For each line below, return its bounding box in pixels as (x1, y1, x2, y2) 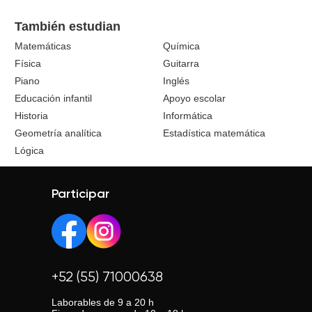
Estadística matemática (163, 127, 265, 139)
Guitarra (163, 58, 199, 69)
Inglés (163, 75, 189, 86)
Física (15, 58, 42, 69)
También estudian (15, 19, 121, 33)
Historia (15, 110, 49, 121)
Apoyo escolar (163, 93, 226, 104)
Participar (52, 188, 109, 201)
